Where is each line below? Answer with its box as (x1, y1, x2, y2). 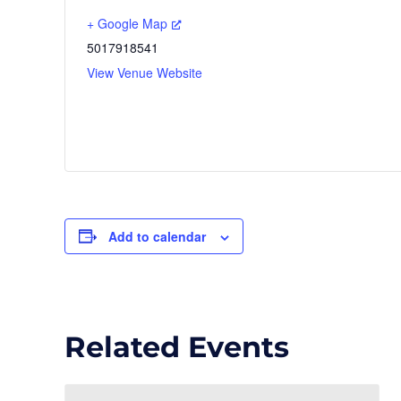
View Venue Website (87, 63, 202, 81)
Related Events (64, 329, 289, 365)
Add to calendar (108, 226, 206, 245)
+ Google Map (87, 13, 167, 32)
